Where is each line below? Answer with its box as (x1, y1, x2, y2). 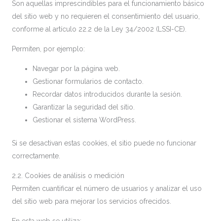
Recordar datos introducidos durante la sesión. (33, 90, 182, 98)
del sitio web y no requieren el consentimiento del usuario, (12, 12, 200, 20)
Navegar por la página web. (33, 65, 120, 73)
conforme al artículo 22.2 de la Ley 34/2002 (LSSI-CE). (12, 25, 186, 33)
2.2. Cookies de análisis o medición (12, 172, 124, 180)
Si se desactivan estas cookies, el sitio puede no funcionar (12, 139, 196, 147)
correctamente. (12, 152, 60, 160)
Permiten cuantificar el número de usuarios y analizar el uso (12, 184, 202, 192)
